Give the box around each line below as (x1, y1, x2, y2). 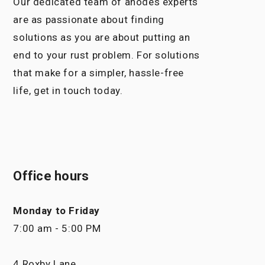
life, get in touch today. (13, 85, 123, 96)
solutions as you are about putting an (13, 31, 190, 43)
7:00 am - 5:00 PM (13, 222, 101, 234)
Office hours (13, 169, 89, 183)
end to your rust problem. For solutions (13, 49, 200, 61)
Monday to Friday (13, 205, 101, 216)
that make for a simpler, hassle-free (13, 67, 185, 79)
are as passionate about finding (13, 14, 165, 25)
